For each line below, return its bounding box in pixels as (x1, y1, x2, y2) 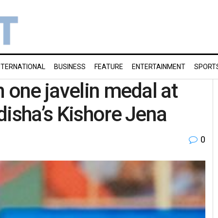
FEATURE (94, 63, 123, 71)
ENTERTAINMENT (132, 63, 185, 71)
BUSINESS (54, 63, 86, 71)
